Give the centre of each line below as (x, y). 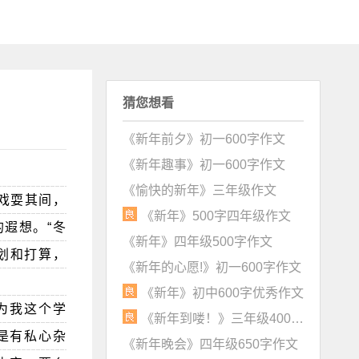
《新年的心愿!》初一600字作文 (212, 268)
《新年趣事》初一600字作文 (204, 165)
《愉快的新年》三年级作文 (199, 191)
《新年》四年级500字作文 (197, 242)
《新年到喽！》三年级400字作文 (297, 319)
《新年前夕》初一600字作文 (204, 139)
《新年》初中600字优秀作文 (222, 293)
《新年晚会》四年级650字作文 (210, 345)
